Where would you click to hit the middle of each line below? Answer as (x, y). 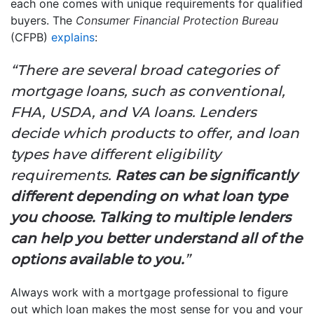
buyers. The (41, 20)
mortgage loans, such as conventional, (148, 91)
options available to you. (97, 259)
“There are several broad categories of (144, 70)
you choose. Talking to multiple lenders (151, 217)
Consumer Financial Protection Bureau (175, 20)
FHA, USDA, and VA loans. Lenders (134, 112)
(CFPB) (31, 37)
